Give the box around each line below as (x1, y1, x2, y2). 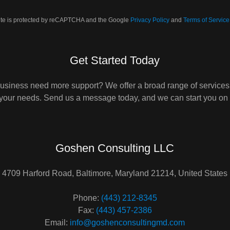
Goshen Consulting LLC (55, 142, 175, 155)
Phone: (72, 194, 101, 202)
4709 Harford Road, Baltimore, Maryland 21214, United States (2, 169, 228, 178)
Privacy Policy (130, 16, 169, 24)
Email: (45, 218, 70, 227)
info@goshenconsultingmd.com (70, 218, 185, 227)
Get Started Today (70, 54, 160, 67)
